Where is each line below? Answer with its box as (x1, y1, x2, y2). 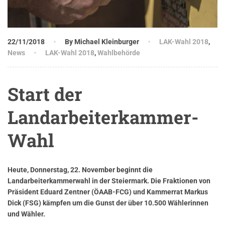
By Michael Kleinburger (65, 38, 139, 46)
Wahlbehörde (97, 49, 140, 57)
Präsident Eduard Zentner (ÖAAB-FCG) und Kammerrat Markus (8, 188, 208, 196)
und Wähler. (8, 210, 45, 218)
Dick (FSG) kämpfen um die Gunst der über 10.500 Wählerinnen (8, 199, 208, 207)
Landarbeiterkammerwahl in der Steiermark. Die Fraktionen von (8, 177, 210, 185)
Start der (8, 82, 82, 106)
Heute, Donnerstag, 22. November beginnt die (8, 166, 153, 174)
